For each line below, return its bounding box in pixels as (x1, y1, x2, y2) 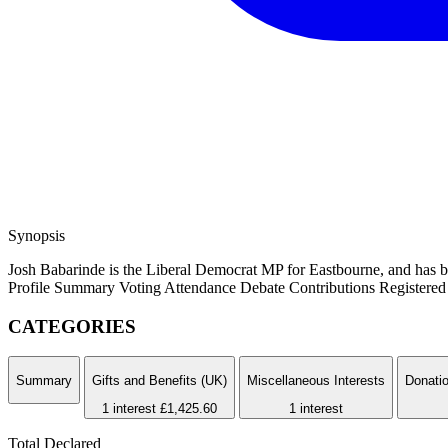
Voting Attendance (119, 278, 240, 296)
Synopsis (8, 226, 65, 244)
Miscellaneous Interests (247, 372, 385, 388)
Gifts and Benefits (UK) (92, 372, 227, 388)
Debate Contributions (240, 278, 379, 296)
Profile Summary (8, 278, 119, 296)
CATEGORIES (8, 315, 136, 337)
